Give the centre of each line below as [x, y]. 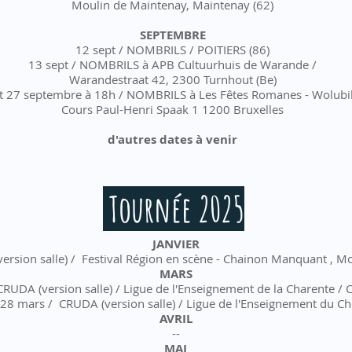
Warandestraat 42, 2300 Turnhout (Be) [172, 79]
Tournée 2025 [174, 209]
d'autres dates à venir [172, 139]
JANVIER [176, 244]
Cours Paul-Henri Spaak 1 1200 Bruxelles [172, 109]
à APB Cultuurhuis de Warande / [229, 64]
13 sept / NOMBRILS [85, 64]
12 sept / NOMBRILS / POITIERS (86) [172, 49]
